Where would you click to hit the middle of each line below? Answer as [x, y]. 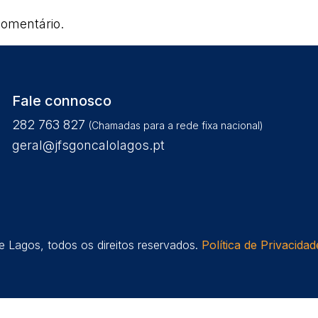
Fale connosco [62, 101]
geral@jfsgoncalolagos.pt [89, 145]
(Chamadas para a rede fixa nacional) [176, 125]
